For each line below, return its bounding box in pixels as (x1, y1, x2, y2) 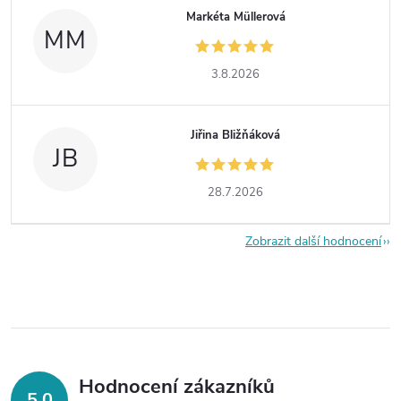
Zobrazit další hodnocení (245, 232, 381, 250)
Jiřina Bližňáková (191, 126, 281, 143)
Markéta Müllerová (185, 8, 286, 25)
